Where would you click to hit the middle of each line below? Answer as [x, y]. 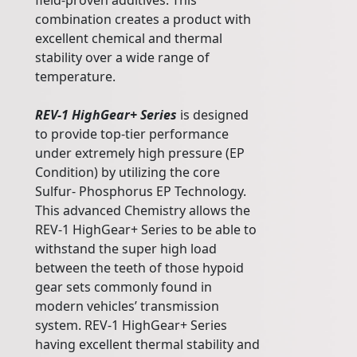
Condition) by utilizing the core [127, 173]
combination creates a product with [143, 20]
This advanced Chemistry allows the [143, 211]
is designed [213, 115]
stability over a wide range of [122, 58]
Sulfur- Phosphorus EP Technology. [141, 192]
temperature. [75, 77]
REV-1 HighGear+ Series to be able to [146, 230]
